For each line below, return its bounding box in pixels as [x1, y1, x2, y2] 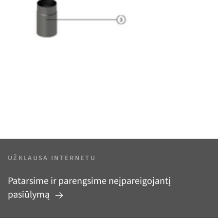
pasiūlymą [8, 188, 52, 202]
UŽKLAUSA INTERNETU [8, 153, 96, 163]
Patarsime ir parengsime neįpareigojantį [8, 174, 171, 188]
